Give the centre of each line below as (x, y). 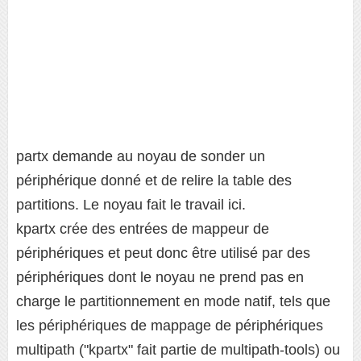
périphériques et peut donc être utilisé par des (163, 253)
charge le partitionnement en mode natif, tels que (173, 301)
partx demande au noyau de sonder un (141, 156)
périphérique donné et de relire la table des (154, 180)
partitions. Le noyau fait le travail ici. (131, 205)
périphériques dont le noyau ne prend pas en (160, 277)
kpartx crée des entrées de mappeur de (143, 229)
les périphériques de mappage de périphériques (170, 326)
